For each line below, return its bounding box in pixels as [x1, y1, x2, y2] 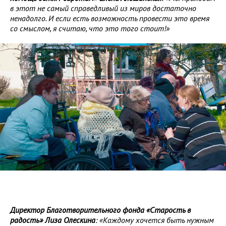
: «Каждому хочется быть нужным [95, 215, 214, 225]
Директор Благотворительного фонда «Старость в [10, 205, 191, 215]
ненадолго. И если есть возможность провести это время [10, 13, 209, 23]
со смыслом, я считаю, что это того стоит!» [10, 23, 169, 33]
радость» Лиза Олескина [10, 215, 95, 225]
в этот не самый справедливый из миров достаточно [10, 3, 196, 13]
